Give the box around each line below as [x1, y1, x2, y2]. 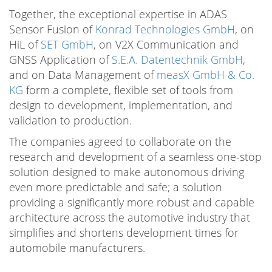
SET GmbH [41, 37, 93, 52]
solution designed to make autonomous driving [9, 165, 244, 179]
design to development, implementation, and [9, 98, 233, 112]
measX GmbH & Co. [157, 67, 254, 82]
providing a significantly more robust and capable [9, 195, 254, 209]
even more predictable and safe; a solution [9, 180, 222, 194]
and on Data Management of [9, 67, 157, 82]
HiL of [9, 37, 41, 52]
